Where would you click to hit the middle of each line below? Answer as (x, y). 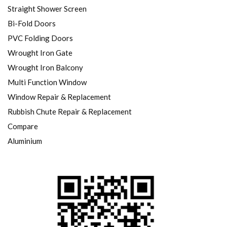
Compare (23, 126)
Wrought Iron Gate (40, 53)
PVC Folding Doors (40, 38)
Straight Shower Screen (47, 9)
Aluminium (25, 141)
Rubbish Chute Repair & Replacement (70, 112)
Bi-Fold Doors (32, 24)
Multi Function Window (47, 82)
